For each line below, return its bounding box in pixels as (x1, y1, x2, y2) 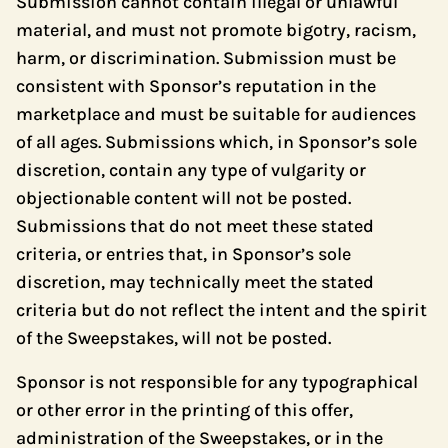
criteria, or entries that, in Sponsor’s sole (16, 243, 351, 265)
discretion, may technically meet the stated (16, 271, 374, 293)
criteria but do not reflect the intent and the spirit (16, 299, 427, 321)
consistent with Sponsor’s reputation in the (16, 75, 376, 97)
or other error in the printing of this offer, (16, 399, 353, 421)
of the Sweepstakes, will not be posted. (16, 327, 331, 349)
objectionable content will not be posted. (16, 187, 351, 209)
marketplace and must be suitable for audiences (16, 103, 416, 125)
